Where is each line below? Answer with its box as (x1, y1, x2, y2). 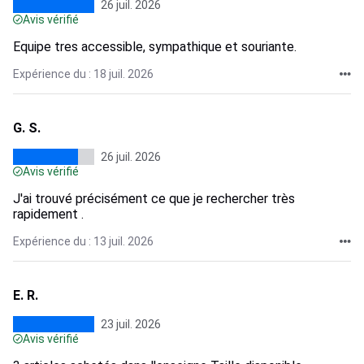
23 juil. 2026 (101, 318, 161, 331)
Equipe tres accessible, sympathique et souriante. (13, 39, 297, 54)
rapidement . (13, 206, 84, 222)
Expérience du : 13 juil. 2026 (13, 235, 154, 248)
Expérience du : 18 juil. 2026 (13, 67, 154, 80)
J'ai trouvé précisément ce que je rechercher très (13, 191, 295, 206)
